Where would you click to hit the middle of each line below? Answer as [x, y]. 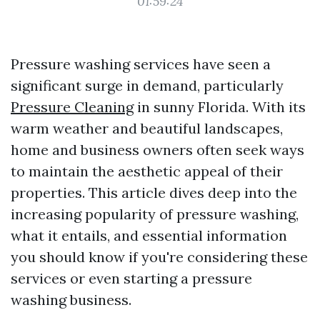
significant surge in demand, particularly [147, 85]
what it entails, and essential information [149, 235]
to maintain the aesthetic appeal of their [147, 171]
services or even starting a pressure [131, 278]
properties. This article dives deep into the [154, 192]
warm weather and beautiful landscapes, [147, 128]
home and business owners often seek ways [157, 150]
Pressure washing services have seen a [141, 64]
